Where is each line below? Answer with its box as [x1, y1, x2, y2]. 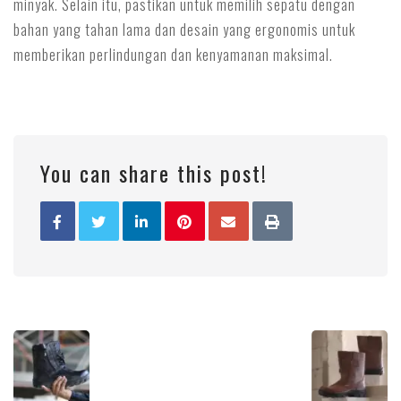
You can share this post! [40, 157, 268, 189]
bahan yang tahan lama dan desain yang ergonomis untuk [13, 19, 355, 40]
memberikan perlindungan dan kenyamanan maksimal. [13, 44, 333, 65]
